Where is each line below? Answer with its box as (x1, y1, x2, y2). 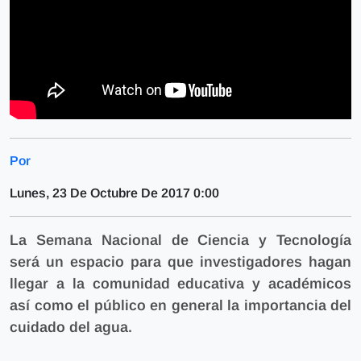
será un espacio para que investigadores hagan (10, 254, 351, 270)
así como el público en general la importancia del (10, 297, 351, 313)
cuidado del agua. (10, 319, 132, 335)
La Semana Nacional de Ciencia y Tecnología (10, 232, 351, 248)
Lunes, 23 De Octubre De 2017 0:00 (10, 186, 219, 200)
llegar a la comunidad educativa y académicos (10, 276, 351, 292)
